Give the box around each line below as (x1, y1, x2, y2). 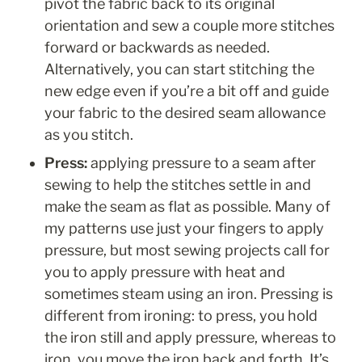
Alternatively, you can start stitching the (44, 61, 314, 78)
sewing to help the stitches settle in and (44, 176, 311, 194)
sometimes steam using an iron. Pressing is (44, 285, 333, 303)
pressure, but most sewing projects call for (44, 242, 330, 259)
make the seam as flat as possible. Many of (44, 198, 330, 216)
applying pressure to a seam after (90, 154, 316, 172)
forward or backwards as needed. (44, 39, 270, 57)
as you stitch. (44, 126, 137, 144)
